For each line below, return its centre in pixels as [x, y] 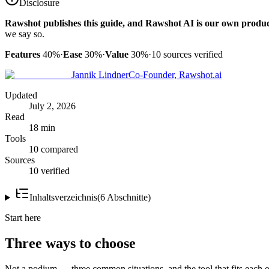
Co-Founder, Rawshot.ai [175, 75]
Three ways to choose [70, 243]
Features [23, 55]
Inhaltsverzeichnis [63, 198]
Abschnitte [127, 198]
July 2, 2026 [52, 106]
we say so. [25, 34]
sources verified [192, 55]
